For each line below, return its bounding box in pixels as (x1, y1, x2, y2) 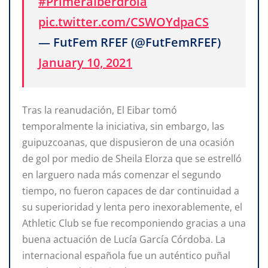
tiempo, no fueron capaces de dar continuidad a (22, 184, 239, 198)
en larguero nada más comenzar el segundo (22, 168, 221, 182)
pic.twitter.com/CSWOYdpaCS (38, 13, 209, 30)
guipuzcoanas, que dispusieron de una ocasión (22, 136, 234, 150)
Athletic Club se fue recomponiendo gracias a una (22, 217, 246, 230)
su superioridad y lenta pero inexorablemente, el (22, 200, 242, 214)
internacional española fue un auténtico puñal (22, 249, 230, 263)
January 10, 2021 (38, 54, 132, 71)
